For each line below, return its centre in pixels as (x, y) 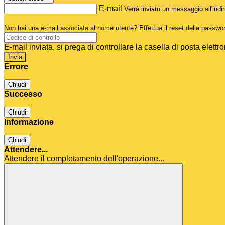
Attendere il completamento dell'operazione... (84, 159)
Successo (23, 94)
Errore (16, 67)
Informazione (29, 122)
